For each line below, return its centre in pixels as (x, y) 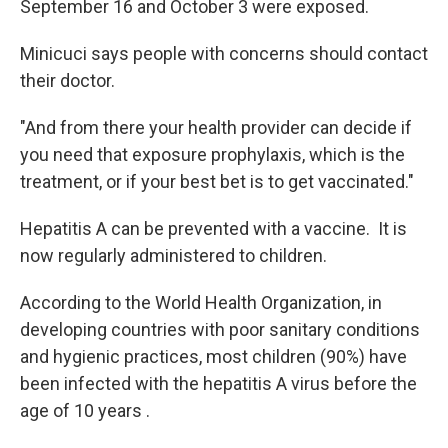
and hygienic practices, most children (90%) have (213, 356)
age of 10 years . (85, 410)
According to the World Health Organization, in (201, 302)
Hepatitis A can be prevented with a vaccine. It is (213, 228)
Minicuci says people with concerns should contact (224, 53)
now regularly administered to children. (173, 255)
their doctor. (67, 80)
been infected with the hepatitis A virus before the (218, 383)
